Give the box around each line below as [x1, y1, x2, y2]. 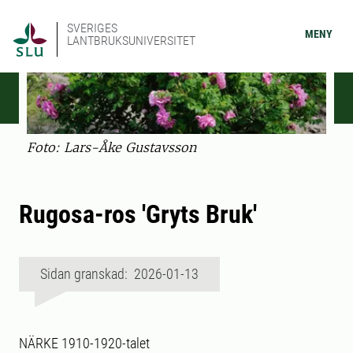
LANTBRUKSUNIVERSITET [67, 33, 195, 48]
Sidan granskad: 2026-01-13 [40, 266, 199, 283]
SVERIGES [67, 20, 117, 35]
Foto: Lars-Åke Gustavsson [27, 139, 196, 156]
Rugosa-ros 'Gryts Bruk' [19, 199, 257, 230]
